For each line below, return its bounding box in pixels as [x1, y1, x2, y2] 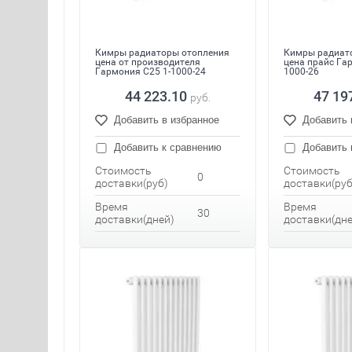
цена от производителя [95, 57, 200, 68]
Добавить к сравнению [111, 141, 222, 154]
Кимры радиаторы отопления [95, 47, 229, 59]
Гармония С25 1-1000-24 [95, 66, 206, 78]
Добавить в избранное [114, 114, 219, 126]
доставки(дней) [95, 213, 174, 226]
